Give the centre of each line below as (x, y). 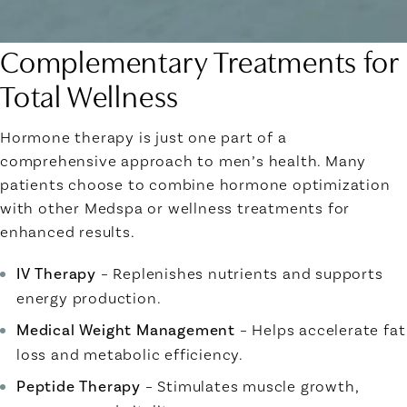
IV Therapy (56, 273)
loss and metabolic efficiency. (130, 354)
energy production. (89, 298)
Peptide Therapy (79, 386)
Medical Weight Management (126, 329)
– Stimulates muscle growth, (250, 386)
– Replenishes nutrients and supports (240, 273)
